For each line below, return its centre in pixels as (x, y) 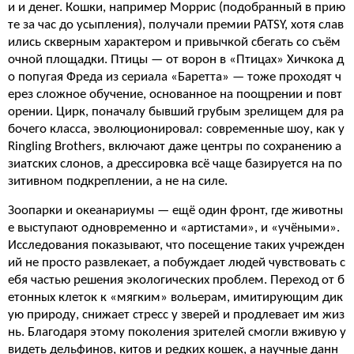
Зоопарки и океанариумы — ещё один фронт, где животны (175, 211)
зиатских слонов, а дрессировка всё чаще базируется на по (175, 164)
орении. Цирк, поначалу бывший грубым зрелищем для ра (176, 112)
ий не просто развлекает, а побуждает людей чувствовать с (177, 263)
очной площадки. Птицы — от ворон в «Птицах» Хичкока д (176, 60)
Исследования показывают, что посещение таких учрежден (176, 245)
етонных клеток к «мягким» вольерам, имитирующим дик (175, 298)
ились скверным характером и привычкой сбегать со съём (174, 42)
